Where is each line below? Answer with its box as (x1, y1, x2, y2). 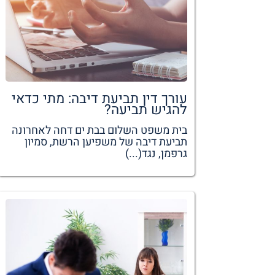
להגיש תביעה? (104, 99, 187, 120)
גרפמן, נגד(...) (125, 145, 187, 162)
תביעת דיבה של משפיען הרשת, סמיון (24, 133, 187, 150)
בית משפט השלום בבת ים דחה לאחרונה (11, 122, 187, 139)
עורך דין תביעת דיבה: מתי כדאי (11, 88, 187, 109)
